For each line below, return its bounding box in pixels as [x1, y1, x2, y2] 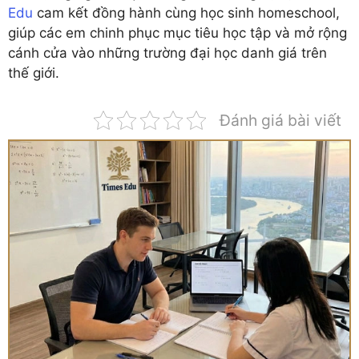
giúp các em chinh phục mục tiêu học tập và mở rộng [8, 24, 347, 41]
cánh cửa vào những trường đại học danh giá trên [8, 44, 327, 61]
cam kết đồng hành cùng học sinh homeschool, [33, 4, 340, 21]
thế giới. [8, 64, 59, 81]
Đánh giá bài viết [220, 110, 341, 130]
